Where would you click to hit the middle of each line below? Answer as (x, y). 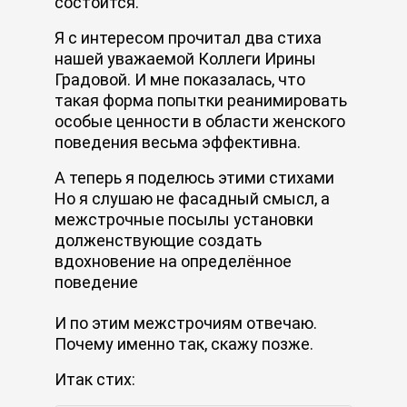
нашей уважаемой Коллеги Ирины (185, 58)
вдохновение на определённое (173, 261)
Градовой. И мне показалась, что (180, 79)
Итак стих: (95, 379)
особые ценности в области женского (200, 121)
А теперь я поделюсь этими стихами (196, 177)
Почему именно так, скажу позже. (184, 343)
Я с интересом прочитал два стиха (188, 37)
